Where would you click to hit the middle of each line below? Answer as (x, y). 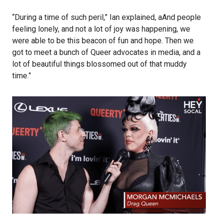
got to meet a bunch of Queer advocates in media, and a (106, 53)
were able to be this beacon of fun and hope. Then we (103, 41)
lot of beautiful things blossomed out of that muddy (100, 64)
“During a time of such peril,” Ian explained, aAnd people (107, 18)
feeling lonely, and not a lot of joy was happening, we (101, 29)
